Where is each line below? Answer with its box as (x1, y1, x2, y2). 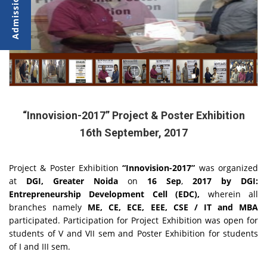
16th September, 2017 (79, 126, 188, 139)
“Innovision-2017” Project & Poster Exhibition (22, 108, 245, 122)
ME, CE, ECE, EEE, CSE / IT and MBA (88, 201, 259, 213)
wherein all (207, 188, 259, 200)
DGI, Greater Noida (26, 175, 118, 187)
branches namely (9, 201, 88, 213)
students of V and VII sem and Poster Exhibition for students (9, 227, 258, 239)
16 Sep (147, 175, 181, 187)
